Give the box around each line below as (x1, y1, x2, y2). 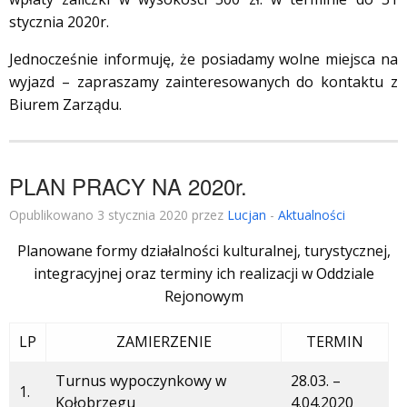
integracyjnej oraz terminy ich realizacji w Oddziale (33, 263, 374, 284)
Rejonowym (164, 286, 243, 307)
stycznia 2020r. (9, 12, 109, 33)
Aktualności (278, 206, 345, 224)
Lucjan (227, 206, 266, 224)
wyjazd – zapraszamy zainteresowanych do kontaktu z (9, 72, 398, 93)
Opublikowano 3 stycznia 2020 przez (9, 206, 227, 224)
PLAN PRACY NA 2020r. (9, 170, 247, 203)
